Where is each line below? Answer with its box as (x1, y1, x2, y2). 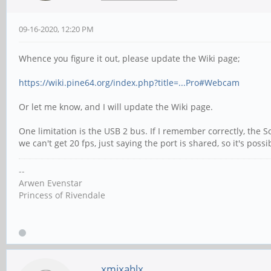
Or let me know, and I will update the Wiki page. (19, 101, 213, 113)
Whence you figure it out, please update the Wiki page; (19, 53, 240, 65)
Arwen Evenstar (19, 177, 82, 189)
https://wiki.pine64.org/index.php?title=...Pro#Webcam (19, 77, 240, 89)
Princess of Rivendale (19, 189, 105, 201)
